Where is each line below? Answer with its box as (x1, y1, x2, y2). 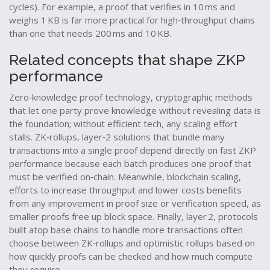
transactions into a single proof (9, 144, 137, 156)
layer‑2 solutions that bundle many (82, 131, 225, 143)
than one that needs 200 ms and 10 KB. (9, 27, 171, 39)
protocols (218, 210, 258, 222)
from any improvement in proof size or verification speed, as (9, 197, 261, 209)
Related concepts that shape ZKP (9, 51, 245, 69)
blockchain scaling (167, 171, 239, 183)
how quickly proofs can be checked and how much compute (9, 250, 253, 262)
